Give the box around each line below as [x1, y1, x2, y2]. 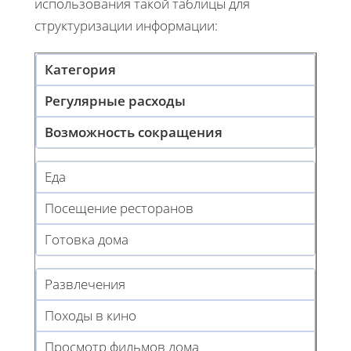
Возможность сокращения [45, 122, 223, 141]
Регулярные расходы [45, 91, 186, 110]
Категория [45, 60, 116, 78]
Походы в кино [45, 306, 136, 324]
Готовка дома [45, 230, 128, 248]
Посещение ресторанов [45, 198, 194, 217]
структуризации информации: [34, 16, 218, 34]
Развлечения [45, 274, 125, 293]
